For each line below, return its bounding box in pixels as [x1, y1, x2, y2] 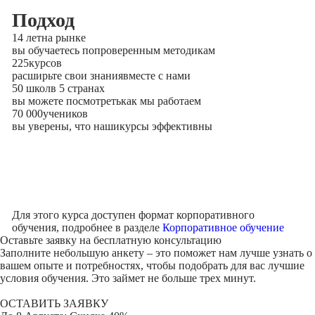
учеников [42, 108, 88, 120]
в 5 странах [50, 82, 105, 94]
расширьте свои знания [11, 70, 123, 82]
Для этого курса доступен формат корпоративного [11, 209, 255, 221]
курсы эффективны [119, 120, 212, 132]
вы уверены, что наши [11, 120, 120, 132]
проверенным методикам [94, 44, 215, 56]
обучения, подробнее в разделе [11, 221, 162, 233]
